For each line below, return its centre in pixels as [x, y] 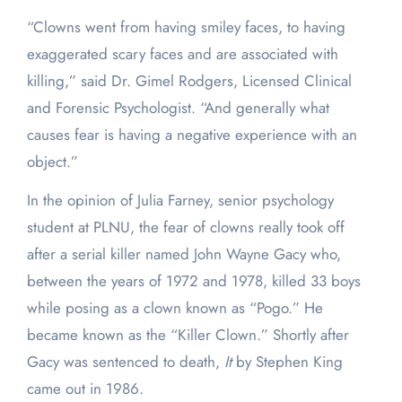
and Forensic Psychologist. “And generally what [178, 108]
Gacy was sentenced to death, [125, 362]
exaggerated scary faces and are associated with [182, 54]
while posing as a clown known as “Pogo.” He [175, 308]
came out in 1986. [85, 389]
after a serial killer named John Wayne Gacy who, [184, 254]
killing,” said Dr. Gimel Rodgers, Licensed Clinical [189, 81]
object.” [52, 162]
